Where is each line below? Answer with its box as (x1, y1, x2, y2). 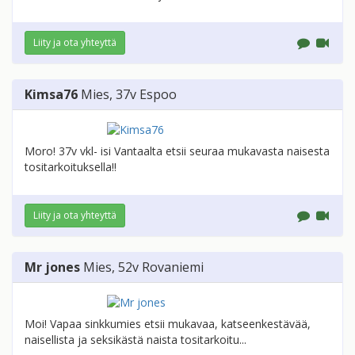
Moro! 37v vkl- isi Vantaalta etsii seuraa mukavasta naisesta (25, 143, 330, 159)
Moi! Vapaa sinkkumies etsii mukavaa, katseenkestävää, (25, 316, 311, 332)
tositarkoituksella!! (25, 159, 116, 175)
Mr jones (25, 258, 80, 277)
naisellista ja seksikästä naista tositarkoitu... (25, 332, 246, 348)
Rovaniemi (142, 258, 204, 277)
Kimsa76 (25, 86, 78, 104)
